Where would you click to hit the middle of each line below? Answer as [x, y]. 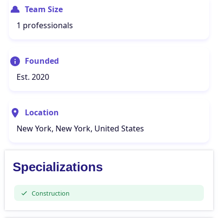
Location [42, 112]
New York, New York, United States [80, 128]
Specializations [58, 167]
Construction [50, 193]
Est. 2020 [33, 77]
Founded [42, 61]
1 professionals [45, 25]
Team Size [44, 9]
